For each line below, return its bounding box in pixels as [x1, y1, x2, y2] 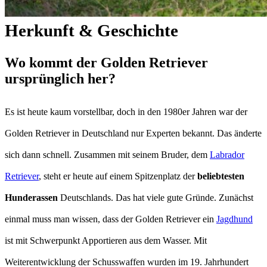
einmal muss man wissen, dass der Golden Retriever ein [5, 214, 216, 225]
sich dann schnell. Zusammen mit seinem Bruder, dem [5, 150, 210, 160]
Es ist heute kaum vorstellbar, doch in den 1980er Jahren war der [5, 107, 247, 117]
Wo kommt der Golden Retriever [5, 55, 208, 71]
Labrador [210, 150, 244, 160]
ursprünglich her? [5, 71, 116, 87]
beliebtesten [197, 171, 244, 182]
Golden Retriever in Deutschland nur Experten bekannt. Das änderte [5, 128, 262, 139]
